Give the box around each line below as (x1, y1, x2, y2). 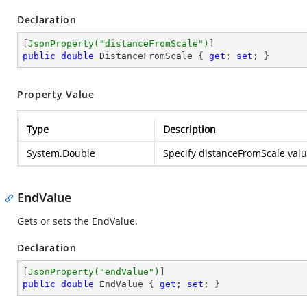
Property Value (17, 88, 95, 101)
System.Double (27, 147, 95, 160)
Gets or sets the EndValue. (17, 214, 138, 228)
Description (163, 123, 216, 136)
